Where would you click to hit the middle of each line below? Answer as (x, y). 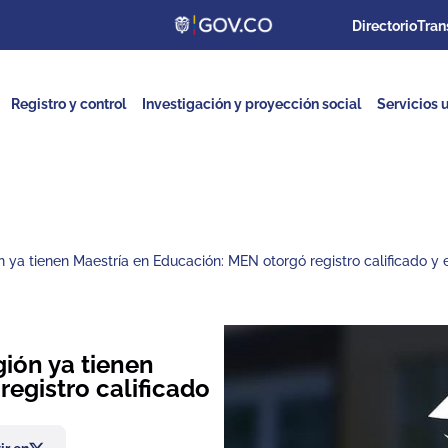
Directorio (384, 26)
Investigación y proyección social (252, 103)
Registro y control (69, 103)
